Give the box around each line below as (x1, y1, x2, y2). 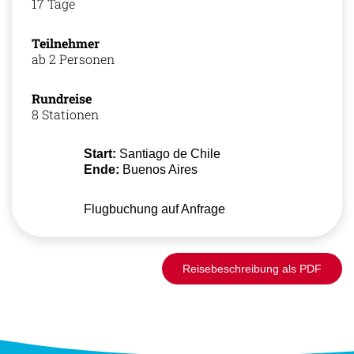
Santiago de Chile (116, 146, 221, 160)
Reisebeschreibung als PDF (183, 262, 322, 275)
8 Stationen (32, 105, 99, 122)
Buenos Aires (119, 162, 198, 176)
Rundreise (32, 89, 92, 107)
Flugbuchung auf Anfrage (84, 201, 226, 216)
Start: (84, 146, 117, 160)
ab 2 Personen (32, 50, 118, 67)
